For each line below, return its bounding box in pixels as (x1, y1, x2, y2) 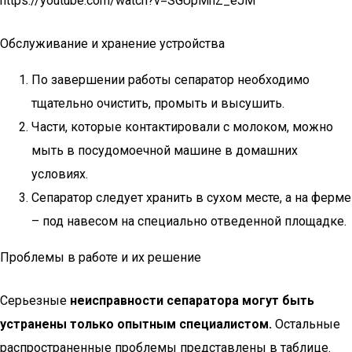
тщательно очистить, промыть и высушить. (31, 96, 284, 111)
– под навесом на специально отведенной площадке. (31, 214, 346, 229)
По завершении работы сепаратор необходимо (31, 72, 310, 87)
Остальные (272, 317, 340, 332)
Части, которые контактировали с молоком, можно (31, 119, 333, 134)
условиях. (31, 167, 88, 181)
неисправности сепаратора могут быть (70, 293, 314, 308)
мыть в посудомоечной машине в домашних (31, 143, 298, 158)
